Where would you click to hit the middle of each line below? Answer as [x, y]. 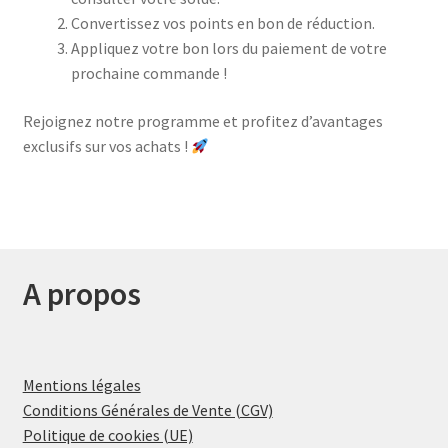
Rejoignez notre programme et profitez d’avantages [202, 121]
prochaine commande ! [148, 73]
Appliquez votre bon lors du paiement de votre [228, 48]
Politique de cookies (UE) [107, 434]
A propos [81, 294]
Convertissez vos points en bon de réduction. [222, 23]
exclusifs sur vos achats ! [106, 146]
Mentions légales [81, 384]
